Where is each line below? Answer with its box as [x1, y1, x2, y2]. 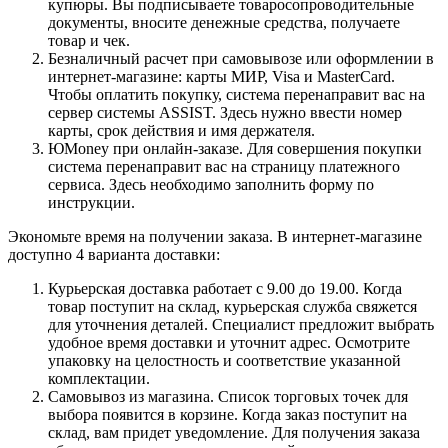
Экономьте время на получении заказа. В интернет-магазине [8, 227, 422, 245]
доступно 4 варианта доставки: [8, 245, 220, 263]
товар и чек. [48, 31, 130, 49]
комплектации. [48, 369, 150, 387]
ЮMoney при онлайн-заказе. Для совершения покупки [48, 139, 422, 157]
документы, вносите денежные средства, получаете [48, 13, 400, 31]
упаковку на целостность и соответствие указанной [48, 351, 401, 369]
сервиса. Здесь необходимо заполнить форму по [48, 175, 374, 193]
